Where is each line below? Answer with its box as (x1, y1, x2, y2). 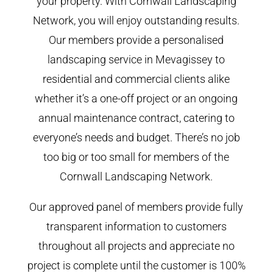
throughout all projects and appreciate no (38, 239, 235, 252)
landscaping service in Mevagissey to (48, 52, 225, 66)
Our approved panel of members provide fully (29, 200, 244, 213)
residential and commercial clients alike (43, 72, 230, 85)
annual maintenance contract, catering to (38, 111, 235, 124)
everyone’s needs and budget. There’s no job (32, 130, 240, 144)
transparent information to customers (46, 219, 227, 233)
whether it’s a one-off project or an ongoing (35, 91, 238, 105)
